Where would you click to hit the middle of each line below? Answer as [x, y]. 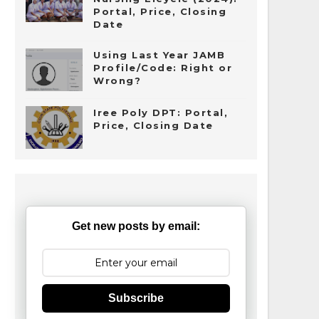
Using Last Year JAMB [159, 55]
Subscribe [136, 298]
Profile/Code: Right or [163, 68]
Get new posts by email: [136, 226]
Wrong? [117, 80]
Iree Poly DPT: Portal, [161, 113]
